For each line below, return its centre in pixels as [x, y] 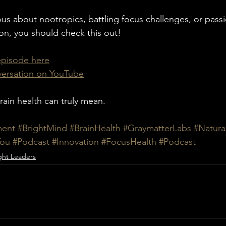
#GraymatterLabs [157, 128]
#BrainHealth [95, 128]
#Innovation [75, 142]
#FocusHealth [129, 142]
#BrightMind [42, 128]
